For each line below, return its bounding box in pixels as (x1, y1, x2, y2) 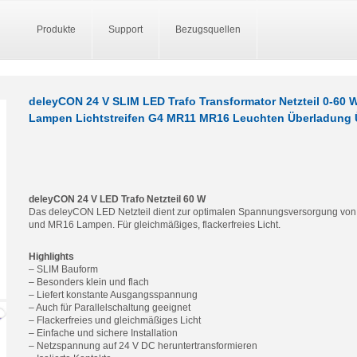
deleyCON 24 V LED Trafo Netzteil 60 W (29, 194, 206, 205)
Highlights (29, 251, 74, 262)
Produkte (37, 24, 76, 35)
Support (108, 24, 143, 35)
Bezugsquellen (175, 24, 241, 35)
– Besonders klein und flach (29, 277, 149, 288)
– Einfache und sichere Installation (29, 328, 178, 339)
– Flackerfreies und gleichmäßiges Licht (29, 315, 201, 326)
